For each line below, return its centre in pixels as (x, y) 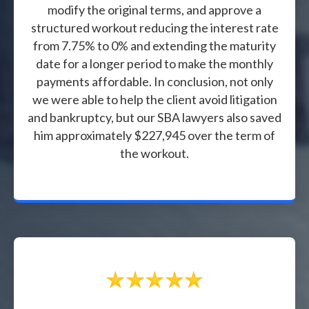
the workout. (154, 153)
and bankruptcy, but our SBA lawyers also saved (154, 117)
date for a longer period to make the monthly (154, 63)
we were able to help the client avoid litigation (154, 99)
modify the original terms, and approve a (154, 9)
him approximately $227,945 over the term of (154, 135)
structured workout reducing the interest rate (154, 27)
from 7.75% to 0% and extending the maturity (154, 45)
